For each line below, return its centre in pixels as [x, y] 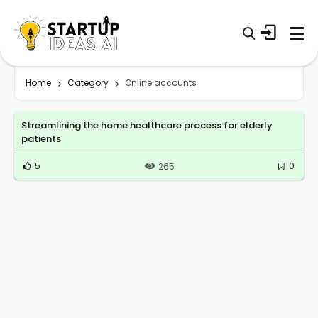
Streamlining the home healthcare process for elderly [147, 125]
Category [88, 82]
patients [41, 138]
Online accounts [161, 82]
